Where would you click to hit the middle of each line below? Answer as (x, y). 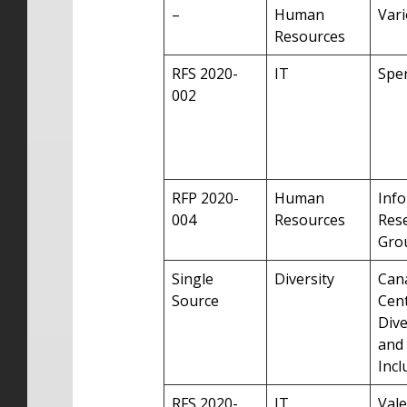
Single (193, 279)
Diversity (304, 279)
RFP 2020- (205, 199)
